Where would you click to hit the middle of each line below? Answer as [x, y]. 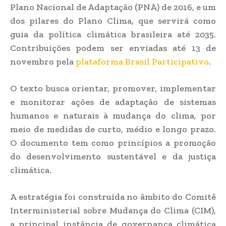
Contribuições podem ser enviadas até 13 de [113, 48]
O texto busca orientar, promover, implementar [113, 88]
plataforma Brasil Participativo [142, 61]
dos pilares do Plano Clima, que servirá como [113, 20]
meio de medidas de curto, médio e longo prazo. [113, 129]
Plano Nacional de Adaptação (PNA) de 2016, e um [113, 7]
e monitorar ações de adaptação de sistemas [113, 102]
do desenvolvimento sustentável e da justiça [113, 156]
